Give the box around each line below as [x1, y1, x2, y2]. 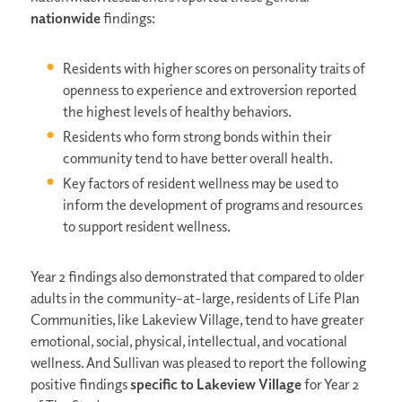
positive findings [30, 375, 130, 394]
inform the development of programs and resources [62, 196, 363, 214]
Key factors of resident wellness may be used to [62, 174, 338, 193]
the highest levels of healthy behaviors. [62, 102, 292, 121]
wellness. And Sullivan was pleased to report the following [30, 354, 366, 372]
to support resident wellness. [62, 217, 231, 236]
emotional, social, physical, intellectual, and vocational [30, 332, 347, 351]
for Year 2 [303, 375, 359, 394]
